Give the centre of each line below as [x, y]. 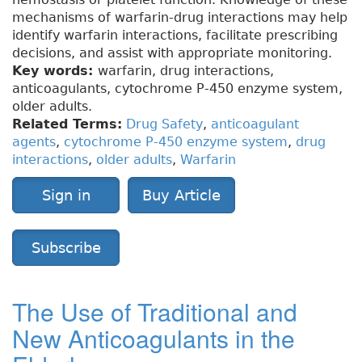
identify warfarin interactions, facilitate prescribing [175, 36]
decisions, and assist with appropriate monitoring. [172, 53]
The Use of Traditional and [155, 312]
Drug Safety [164, 124]
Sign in [66, 196]
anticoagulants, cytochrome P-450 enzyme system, [177, 89]
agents [34, 142]
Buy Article [181, 196]
